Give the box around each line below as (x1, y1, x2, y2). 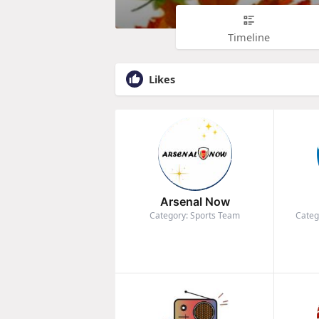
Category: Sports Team (150, 209, 241, 222)
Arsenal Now (159, 194, 230, 209)
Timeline (228, 29, 270, 44)
